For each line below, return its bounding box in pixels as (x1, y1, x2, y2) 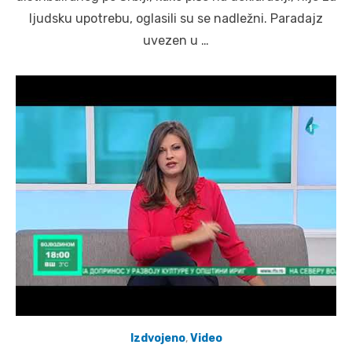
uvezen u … (143, 33, 209, 49)
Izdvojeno (130, 332, 185, 346)
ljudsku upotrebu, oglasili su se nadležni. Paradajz (29, 11, 323, 27)
